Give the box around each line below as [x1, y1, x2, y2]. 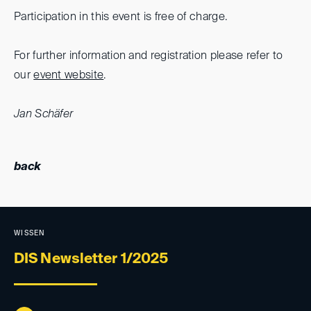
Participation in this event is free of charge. [14, 11, 230, 23]
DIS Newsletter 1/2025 [14, 253, 169, 267]
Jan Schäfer [14, 108, 74, 120]
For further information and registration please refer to [14, 50, 283, 62]
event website [33, 69, 104, 81]
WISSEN [14, 230, 46, 237]
